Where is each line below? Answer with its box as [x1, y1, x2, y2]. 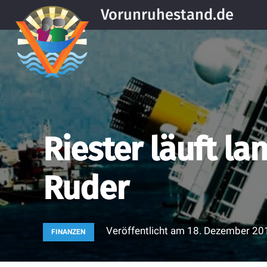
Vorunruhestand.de [100, 5, 234, 24]
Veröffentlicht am [105, 224, 187, 237]
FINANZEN [51, 228, 86, 237]
